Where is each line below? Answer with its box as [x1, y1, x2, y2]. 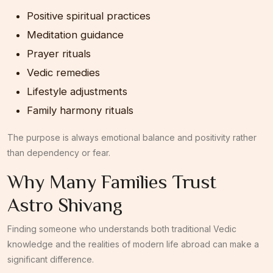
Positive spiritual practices [27, 9, 151, 22]
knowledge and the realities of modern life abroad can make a [7, 238, 259, 249]
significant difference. [7, 253, 94, 264]
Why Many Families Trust [7, 170, 216, 193]
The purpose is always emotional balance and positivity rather [7, 132, 257, 143]
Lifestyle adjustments [27, 85, 127, 97]
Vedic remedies [27, 66, 100, 79]
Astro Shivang [7, 193, 122, 216]
